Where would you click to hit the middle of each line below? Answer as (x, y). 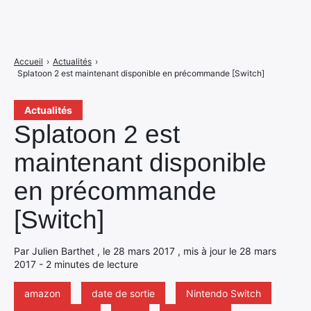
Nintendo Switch (224, 293)
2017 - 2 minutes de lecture (76, 264)
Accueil (28, 61)
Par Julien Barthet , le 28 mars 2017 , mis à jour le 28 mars (145, 251)
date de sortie (123, 293)
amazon (42, 293)
